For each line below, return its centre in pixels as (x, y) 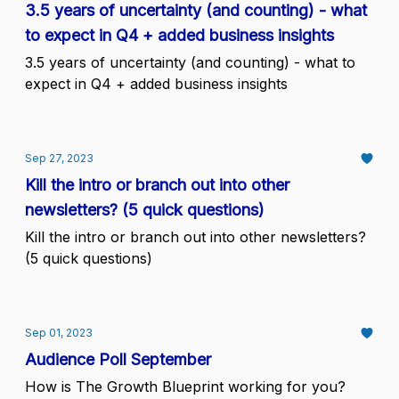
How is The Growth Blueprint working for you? (185, 387)
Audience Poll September (118, 359)
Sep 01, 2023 (59, 333)
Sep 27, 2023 (59, 158)
